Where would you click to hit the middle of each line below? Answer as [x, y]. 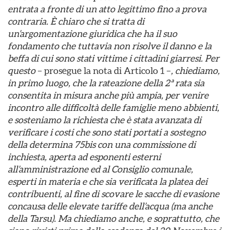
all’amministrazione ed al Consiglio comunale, [100, 169]
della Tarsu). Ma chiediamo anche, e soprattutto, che [113, 218]
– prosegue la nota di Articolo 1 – [104, 71]
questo [23, 71]
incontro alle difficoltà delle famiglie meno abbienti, [113, 108]
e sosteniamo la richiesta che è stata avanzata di [104, 120]
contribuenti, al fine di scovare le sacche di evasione [113, 194]
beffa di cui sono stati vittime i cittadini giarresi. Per [113, 58]
